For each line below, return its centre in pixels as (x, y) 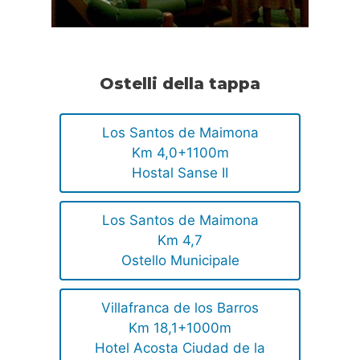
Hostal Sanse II (180, 172)
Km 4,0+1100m (180, 152)
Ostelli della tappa (180, 83)
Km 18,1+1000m (180, 327)
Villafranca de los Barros (180, 307)
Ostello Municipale (180, 260)
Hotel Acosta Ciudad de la (180, 348)
